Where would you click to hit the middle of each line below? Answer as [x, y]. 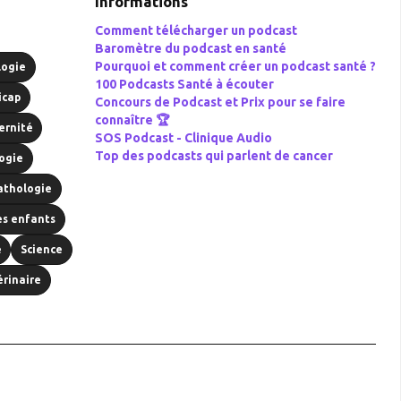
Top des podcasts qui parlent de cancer [214, 156]
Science [42, 249]
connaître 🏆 [132, 120]
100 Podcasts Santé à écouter [185, 84]
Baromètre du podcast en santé [191, 48]
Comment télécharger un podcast [196, 30]
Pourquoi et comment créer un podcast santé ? [236, 66]
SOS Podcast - [140, 138]
